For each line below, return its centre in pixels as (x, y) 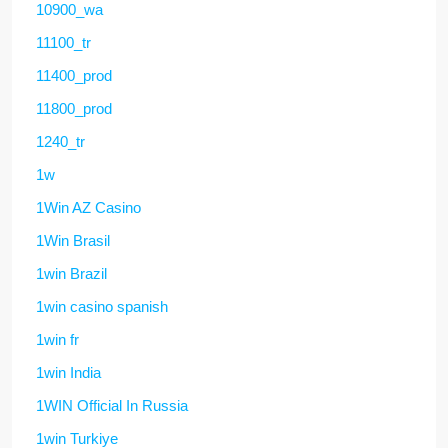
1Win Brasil (73, 240)
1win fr (57, 339)
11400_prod (74, 75)
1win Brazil (71, 273)
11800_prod (74, 108)
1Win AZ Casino (88, 207)
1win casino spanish (102, 306)
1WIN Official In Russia (112, 405)
